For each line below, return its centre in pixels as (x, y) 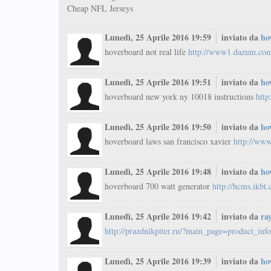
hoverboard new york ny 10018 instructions (180, 96)
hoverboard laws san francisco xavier (169, 141)
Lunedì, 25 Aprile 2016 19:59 (159, 37)
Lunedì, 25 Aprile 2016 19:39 (159, 261)
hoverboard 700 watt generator (158, 186)
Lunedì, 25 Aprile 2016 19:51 (159, 82)
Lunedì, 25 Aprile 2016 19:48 (159, 171)
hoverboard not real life (146, 52)
